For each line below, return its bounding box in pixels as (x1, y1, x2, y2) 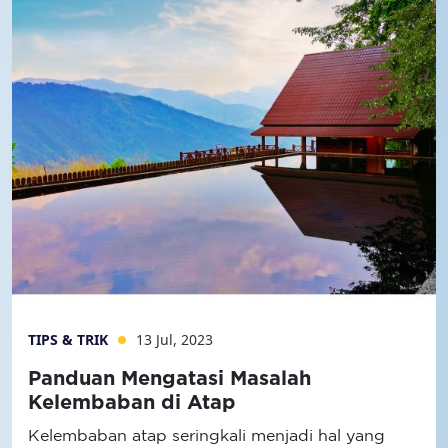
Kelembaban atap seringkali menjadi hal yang (28, 426, 385, 444)
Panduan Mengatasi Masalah (28, 369, 311, 389)
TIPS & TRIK (28, 330, 112, 349)
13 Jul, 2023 (136, 330, 213, 349)
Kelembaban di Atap (28, 393, 236, 413)
